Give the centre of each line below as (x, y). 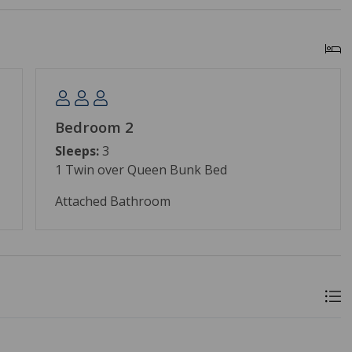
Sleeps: (77, 150)
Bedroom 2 (94, 127)
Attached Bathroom (112, 201)
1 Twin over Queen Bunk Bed (141, 169)
